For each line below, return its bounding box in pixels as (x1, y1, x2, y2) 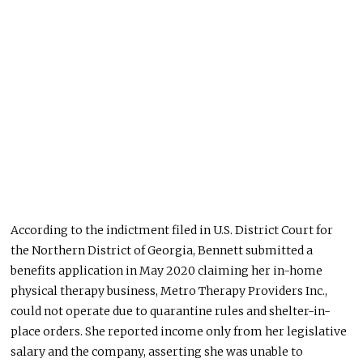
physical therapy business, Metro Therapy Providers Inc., (11, 284, 328, 299)
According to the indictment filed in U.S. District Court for (11, 223, 334, 238)
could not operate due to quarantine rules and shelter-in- (11, 304, 331, 319)
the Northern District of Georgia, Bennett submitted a (11, 243, 314, 258)
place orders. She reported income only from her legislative (11, 324, 348, 340)
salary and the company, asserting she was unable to (11, 344, 304, 360)
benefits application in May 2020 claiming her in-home (11, 263, 323, 279)
